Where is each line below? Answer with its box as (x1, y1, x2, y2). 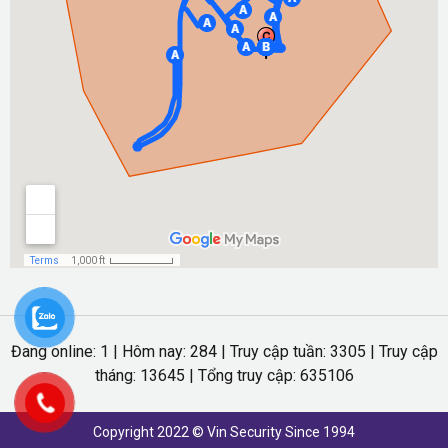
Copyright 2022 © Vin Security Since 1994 (93, 423, 355, 440)
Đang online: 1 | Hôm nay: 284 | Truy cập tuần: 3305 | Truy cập (10, 341, 438, 361)
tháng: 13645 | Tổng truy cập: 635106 (94, 365, 354, 385)
